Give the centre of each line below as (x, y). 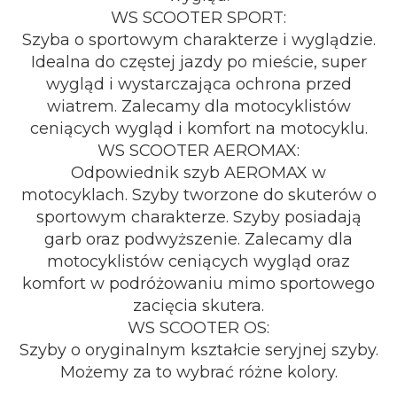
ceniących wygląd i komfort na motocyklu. (198, 128)
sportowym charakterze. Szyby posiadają (198, 217)
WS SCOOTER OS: (198, 328)
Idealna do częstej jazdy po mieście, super (198, 62)
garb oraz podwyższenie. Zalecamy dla (198, 239)
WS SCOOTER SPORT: (198, 18)
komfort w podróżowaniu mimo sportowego (198, 284)
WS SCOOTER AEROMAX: (198, 151)
